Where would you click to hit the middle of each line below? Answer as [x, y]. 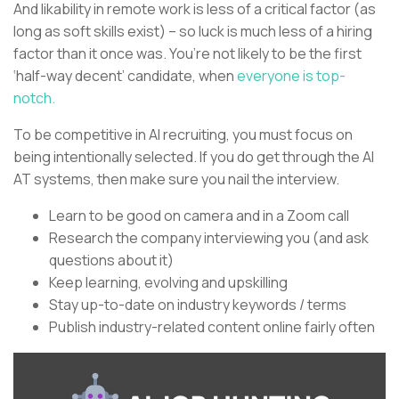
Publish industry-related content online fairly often [212, 326]
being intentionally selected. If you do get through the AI [194, 156]
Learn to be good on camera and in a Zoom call [199, 215]
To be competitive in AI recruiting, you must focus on [183, 134]
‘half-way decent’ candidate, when [125, 75]
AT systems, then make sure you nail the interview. [176, 179]
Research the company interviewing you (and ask [209, 237]
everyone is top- [291, 75]
